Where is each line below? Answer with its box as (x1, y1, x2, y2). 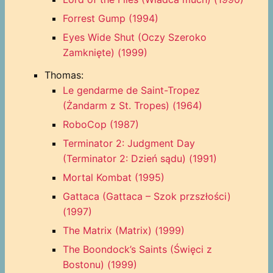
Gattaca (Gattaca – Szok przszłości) (62, 190, 231, 202)
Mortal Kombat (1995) (62, 171, 165, 183)
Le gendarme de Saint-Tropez (62, 83, 200, 96)
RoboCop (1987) (62, 118, 139, 130)
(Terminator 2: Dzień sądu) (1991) (62, 152, 217, 165)
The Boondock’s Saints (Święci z (62, 243, 212, 255)
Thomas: (44, 68, 83, 81)
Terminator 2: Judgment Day (62, 136, 195, 149)
